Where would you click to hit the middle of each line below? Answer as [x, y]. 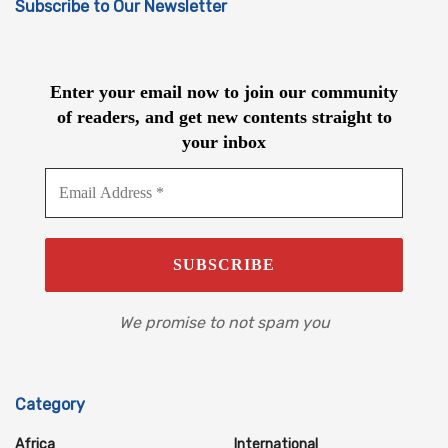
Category [50, 404]
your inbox [224, 142]
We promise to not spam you [224, 322]
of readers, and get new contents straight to [224, 117]
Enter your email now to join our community [224, 92]
